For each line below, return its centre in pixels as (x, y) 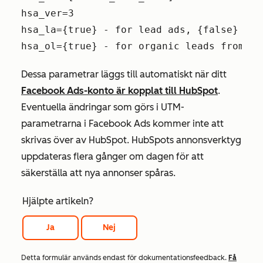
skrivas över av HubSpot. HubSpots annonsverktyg (131, 140)
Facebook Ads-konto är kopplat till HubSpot (119, 91)
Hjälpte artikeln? (58, 201)
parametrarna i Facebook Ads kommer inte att (122, 124)
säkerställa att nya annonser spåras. (98, 173)
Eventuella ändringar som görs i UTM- (103, 107)
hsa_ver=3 (48, 13)
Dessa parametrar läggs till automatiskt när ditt (124, 74)
